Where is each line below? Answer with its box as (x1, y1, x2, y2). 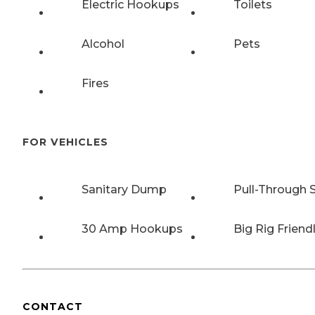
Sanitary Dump (82, 183, 167, 196)
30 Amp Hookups (82, 222, 183, 236)
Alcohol (82, 37, 124, 51)
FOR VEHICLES (22, 136, 108, 149)
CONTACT (22, 300, 83, 313)
